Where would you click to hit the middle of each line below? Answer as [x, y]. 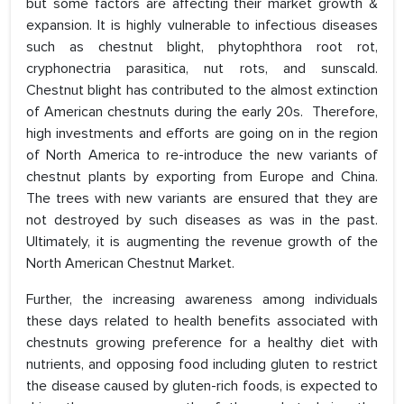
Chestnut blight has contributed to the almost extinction [202, 91]
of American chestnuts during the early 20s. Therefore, [202, 112]
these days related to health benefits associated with [202, 321]
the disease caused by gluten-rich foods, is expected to [202, 386]
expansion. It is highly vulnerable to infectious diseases [202, 26]
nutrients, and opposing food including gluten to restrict [202, 365]
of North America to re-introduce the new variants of [202, 156]
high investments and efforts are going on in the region [202, 134]
